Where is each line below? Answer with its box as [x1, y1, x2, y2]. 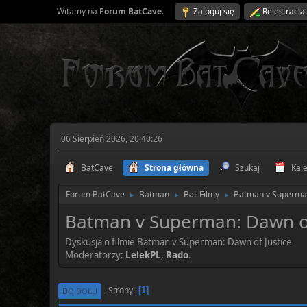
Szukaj [235, 162, 260, 173]
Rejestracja [262, 5, 305, 17]
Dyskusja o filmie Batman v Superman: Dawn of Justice [65, 235, 292, 248]
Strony [108, 284, 133, 297]
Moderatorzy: [65, 248, 125, 261]
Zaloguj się [193, 5, 234, 17]
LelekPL [125, 248, 161, 261]
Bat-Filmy [184, 188, 219, 200]
